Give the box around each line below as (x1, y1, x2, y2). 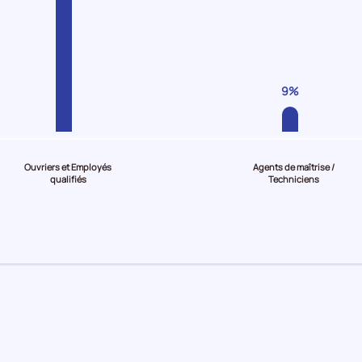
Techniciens (268, 173, 320, 186)
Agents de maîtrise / (253, 161, 335, 174)
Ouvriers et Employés (24, 161, 112, 174)
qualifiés (49, 173, 86, 186)
